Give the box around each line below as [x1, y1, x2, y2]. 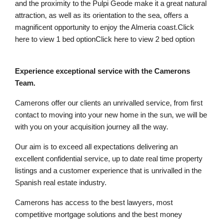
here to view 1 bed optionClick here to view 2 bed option [15, 35, 197, 43]
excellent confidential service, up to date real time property [15, 154, 203, 163]
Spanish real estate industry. [15, 178, 107, 187]
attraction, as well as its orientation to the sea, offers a [15, 11, 188, 19]
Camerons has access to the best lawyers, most [15, 198, 173, 207]
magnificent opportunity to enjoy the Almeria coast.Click [15, 23, 194, 31]
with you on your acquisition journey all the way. [15, 122, 168, 131]
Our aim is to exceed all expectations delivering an [15, 142, 178, 151]
